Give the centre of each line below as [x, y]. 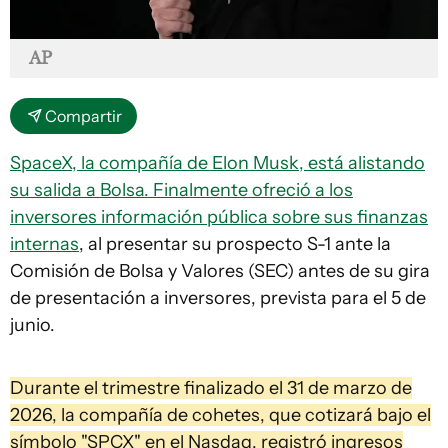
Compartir [83, 116]
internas [44, 244]
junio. [32, 325]
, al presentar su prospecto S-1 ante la [235, 244]
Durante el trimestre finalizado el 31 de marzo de [211, 388]
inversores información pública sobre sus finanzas [219, 217]
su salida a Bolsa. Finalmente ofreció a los [181, 190]
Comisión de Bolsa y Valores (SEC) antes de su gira [220, 271]
